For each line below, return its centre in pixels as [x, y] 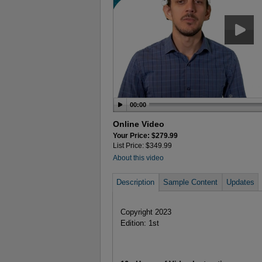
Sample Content [191, 182]
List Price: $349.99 [142, 146]
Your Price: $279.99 [145, 136]
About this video [138, 158]
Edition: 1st [139, 223]
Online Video [139, 124]
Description [136, 182]
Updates [240, 182]
